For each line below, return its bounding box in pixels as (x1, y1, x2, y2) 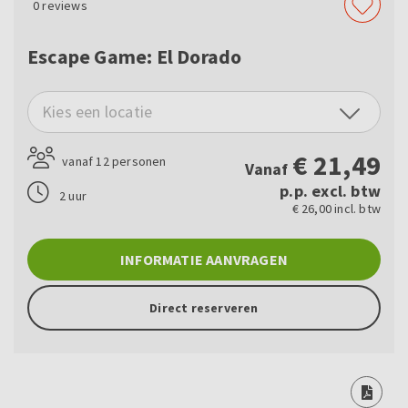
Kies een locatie (42, 101, 153, 123)
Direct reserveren (149, 300, 259, 317)
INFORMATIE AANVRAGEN (120, 250, 288, 270)
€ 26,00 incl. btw (291, 200, 381, 218)
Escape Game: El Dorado (27, 44, 242, 70)
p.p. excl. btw (280, 180, 381, 202)
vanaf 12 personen (59, 153, 167, 170)
